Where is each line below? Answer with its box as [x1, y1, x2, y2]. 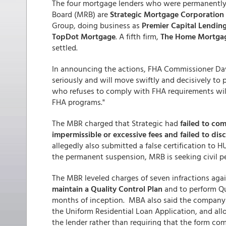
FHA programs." [52, 96, 105, 108]
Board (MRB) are [52, 8, 110, 20]
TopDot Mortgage [52, 30, 116, 42]
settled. [52, 41, 78, 53]
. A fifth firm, [116, 30, 160, 42]
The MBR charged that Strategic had [52, 117, 178, 129]
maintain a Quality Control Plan [52, 183, 162, 195]
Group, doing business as [52, 19, 142, 31]
